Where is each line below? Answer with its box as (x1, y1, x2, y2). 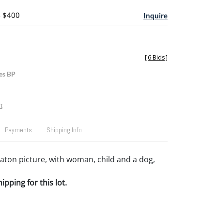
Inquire (143, 11, 168, 20)
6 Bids (148, 53, 165, 62)
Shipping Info (46, 125, 82, 134)
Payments (4, 125, 32, 134)
